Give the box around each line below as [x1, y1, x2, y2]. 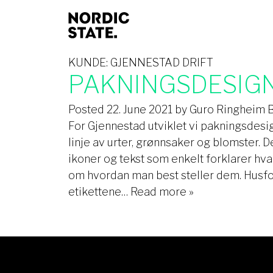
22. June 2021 [107, 103, 172, 116]
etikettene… [68, 185, 130, 198]
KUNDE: [68, 56, 110, 69]
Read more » [130, 185, 194, 198]
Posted [68, 103, 107, 116]
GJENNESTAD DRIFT [110, 56, 213, 69]
